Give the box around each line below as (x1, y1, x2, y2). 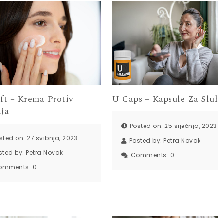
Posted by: (129, 136, 164, 145)
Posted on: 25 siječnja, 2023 (129, 122, 217, 130)
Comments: (130, 151, 170, 160)
